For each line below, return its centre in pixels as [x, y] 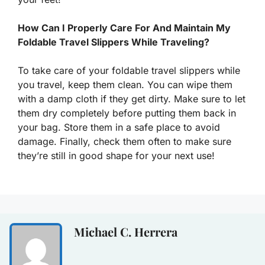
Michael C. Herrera [126, 232]
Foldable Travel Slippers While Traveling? [114, 42]
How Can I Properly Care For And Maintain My [124, 28]
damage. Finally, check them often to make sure [125, 142]
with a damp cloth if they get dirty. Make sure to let [132, 99]
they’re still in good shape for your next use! [116, 156]
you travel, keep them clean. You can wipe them [125, 85]
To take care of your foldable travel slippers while [129, 71]
